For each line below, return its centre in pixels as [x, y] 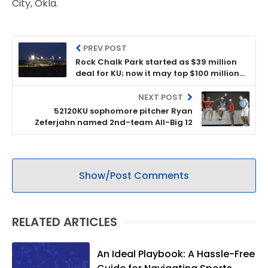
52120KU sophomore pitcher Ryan [123, 111]
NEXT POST [161, 97]
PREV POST [105, 48]
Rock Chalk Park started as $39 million [156, 62]
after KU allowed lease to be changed [153, 84]
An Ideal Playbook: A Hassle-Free [176, 254]
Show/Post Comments [134, 175]
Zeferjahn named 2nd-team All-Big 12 [114, 122]
